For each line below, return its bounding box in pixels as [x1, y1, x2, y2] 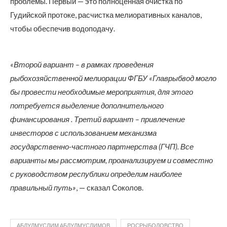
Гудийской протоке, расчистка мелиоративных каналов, [10, 10, 202, 19]
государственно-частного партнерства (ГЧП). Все [10, 142, 194, 151]
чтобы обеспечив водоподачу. [10, 24, 115, 33]
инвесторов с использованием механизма [10, 128, 157, 137]
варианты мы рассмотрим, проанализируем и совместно [10, 156, 213, 165]
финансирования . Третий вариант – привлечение [10, 115, 185, 124]
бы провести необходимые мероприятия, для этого [10, 87, 193, 96]
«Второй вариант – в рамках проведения [10, 60, 154, 69]
